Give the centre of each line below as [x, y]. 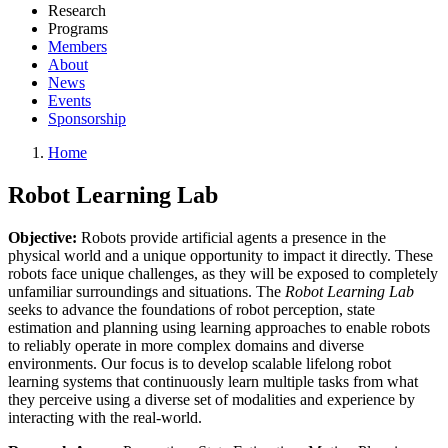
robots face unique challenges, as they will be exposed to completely [223, 273]
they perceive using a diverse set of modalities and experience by [211, 399]
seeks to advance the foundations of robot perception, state [191, 309]
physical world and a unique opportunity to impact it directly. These [220, 255]
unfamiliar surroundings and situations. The [146, 291]
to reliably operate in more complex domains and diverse [186, 345]
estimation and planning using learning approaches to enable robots [219, 327]
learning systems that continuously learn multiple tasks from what [213, 381]
